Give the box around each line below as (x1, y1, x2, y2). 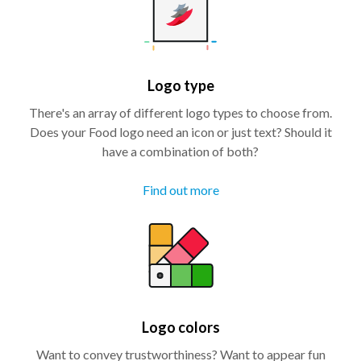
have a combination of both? (102, 143, 259, 159)
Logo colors (141, 317, 220, 336)
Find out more (142, 181, 219, 197)
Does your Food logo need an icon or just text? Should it (29, 123, 332, 139)
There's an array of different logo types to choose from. (29, 104, 332, 120)
